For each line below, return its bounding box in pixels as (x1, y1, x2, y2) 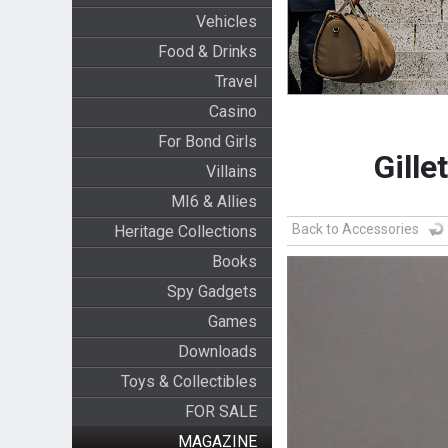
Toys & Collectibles (120, 372, 257, 391)
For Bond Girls (157, 132, 257, 151)
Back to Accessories (291, 221, 419, 238)
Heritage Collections (113, 222, 257, 241)
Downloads (177, 342, 257, 361)
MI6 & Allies (170, 192, 257, 211)
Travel (214, 72, 257, 91)
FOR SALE (184, 402, 257, 421)
